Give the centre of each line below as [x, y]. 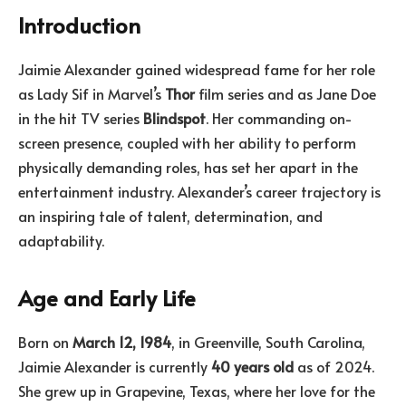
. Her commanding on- [279, 117]
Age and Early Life [107, 297]
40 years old [252, 366]
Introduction [79, 24]
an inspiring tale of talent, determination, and [170, 215]
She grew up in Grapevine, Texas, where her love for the [197, 390]
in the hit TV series [81, 117]
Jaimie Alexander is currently [115, 366]
